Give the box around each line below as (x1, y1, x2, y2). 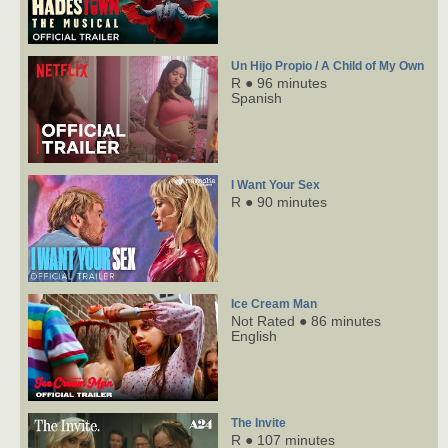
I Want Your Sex (231, 178, 320, 193)
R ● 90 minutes (231, 194, 327, 211)
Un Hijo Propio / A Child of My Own (231, 59, 424, 74)
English (231, 328, 277, 345)
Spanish (231, 90, 282, 107)
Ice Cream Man (231, 297, 317, 312)
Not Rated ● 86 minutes (231, 313, 381, 330)
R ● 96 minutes (231, 75, 327, 92)
